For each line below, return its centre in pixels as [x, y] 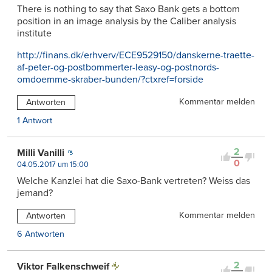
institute [34, 33]
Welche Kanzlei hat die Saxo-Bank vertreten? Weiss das [134, 181]
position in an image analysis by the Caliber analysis [127, 21]
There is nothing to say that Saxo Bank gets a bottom [128, 9]
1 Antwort [35, 120]
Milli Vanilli [41, 153]
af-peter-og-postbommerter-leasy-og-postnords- [118, 67]
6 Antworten [41, 234]
